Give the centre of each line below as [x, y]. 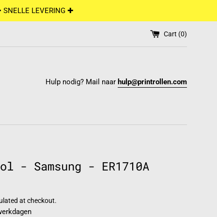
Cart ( [172, 34]
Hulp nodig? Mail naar [82, 82]
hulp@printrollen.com [152, 82]
